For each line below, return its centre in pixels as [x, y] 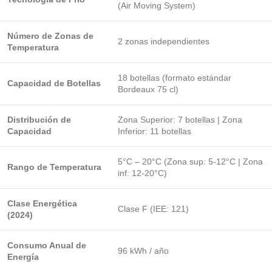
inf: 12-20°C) [142, 173]
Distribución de [39, 120]
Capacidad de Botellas [54, 83]
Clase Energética [42, 203]
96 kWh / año [143, 251]
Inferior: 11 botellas [155, 131]
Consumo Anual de [47, 245]
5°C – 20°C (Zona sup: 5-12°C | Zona [190, 161]
